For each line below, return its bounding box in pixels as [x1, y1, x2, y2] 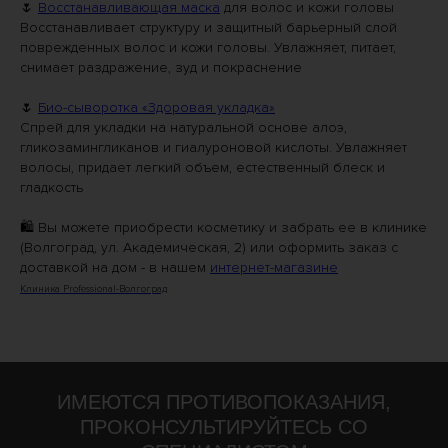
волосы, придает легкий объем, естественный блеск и [20, 159, 385, 176]
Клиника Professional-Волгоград [20, 283, 167, 295]
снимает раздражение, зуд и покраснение [20, 59, 302, 76]
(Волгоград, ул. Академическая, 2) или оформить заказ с [20, 239, 398, 256]
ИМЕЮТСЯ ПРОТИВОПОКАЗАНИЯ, [57, 391, 391, 413]
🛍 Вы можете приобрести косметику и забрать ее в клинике [20, 219, 427, 236]
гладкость [20, 179, 83, 196]
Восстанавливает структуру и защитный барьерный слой [20, 19, 397, 36]
